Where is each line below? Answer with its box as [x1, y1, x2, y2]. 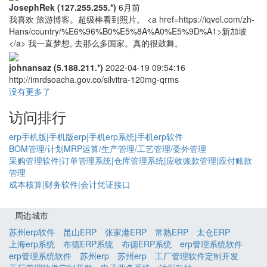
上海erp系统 [9, 237, 55, 250]
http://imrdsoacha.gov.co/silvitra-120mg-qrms [9, 73, 179, 85]
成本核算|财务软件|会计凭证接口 [9, 178, 131, 190]
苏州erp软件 [9, 225, 55, 238]
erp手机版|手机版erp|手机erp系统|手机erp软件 [9, 130, 183, 142]
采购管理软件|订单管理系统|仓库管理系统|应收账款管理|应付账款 [9, 154, 252, 166]
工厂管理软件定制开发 [155, 249, 238, 262]
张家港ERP [105, 225, 147, 238]
